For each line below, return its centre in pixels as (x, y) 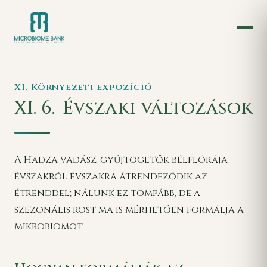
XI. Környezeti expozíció (84, 87)
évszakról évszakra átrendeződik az (111, 176)
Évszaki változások (155, 108)
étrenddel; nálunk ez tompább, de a (107, 193)
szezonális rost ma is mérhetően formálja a (129, 209)
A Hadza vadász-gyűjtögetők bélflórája (121, 159)
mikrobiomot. (49, 226)
